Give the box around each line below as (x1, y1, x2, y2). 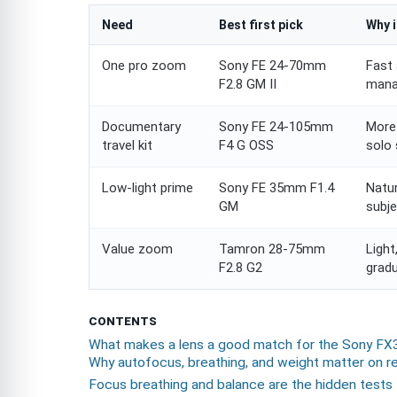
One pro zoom (102, 57, 186, 74)
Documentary (102, 118, 181, 135)
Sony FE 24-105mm (219, 118, 333, 135)
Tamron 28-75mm (219, 240, 325, 257)
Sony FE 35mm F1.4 (219, 179, 334, 196)
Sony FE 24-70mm (219, 57, 326, 74)
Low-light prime (102, 179, 193, 196)
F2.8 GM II (219, 75, 276, 92)
